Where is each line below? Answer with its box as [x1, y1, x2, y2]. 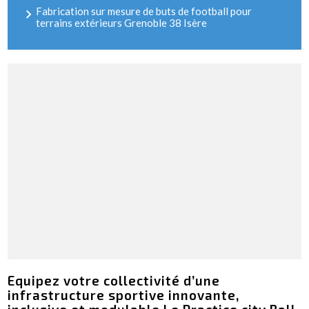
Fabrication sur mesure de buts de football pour [36, 5, 252, 18]
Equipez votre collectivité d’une [8, 272, 221, 288]
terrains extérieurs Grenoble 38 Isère [36, 17, 208, 30]
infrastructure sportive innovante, [8, 286, 241, 303]
